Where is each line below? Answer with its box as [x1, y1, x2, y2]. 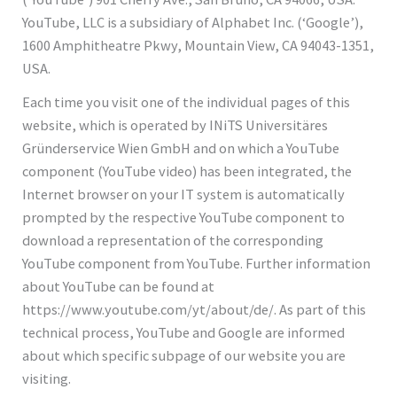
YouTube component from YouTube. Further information [22, 253, 371, 272]
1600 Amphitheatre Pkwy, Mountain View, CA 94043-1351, [22, 35, 375, 54]
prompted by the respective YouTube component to [22, 207, 346, 226]
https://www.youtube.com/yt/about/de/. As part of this [22, 300, 367, 318]
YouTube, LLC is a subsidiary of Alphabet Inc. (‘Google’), [22, 12, 364, 31]
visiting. [22, 369, 72, 387]
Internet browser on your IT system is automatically [22, 184, 346, 203]
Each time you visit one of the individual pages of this [22, 92, 351, 111]
